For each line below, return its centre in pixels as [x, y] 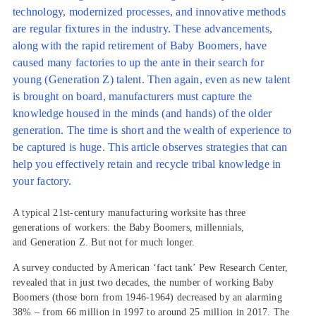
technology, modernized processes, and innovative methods [149, 12]
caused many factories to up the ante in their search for [138, 63]
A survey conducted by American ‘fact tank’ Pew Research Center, [150, 267]
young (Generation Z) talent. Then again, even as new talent [151, 80]
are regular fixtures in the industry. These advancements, [142, 29]
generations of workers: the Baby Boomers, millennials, [128, 228]
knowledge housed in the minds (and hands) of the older [142, 114]
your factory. [42, 181]
